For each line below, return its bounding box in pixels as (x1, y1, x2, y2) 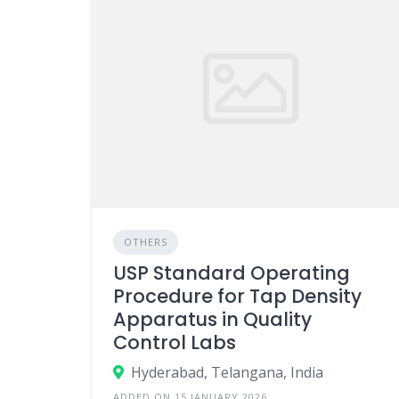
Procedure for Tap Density (113, 282, 362, 309)
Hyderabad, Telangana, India (131, 362, 323, 382)
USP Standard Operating (113, 259, 350, 286)
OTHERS (124, 234, 167, 248)
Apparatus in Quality (113, 305, 312, 332)
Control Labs (113, 329, 236, 355)
